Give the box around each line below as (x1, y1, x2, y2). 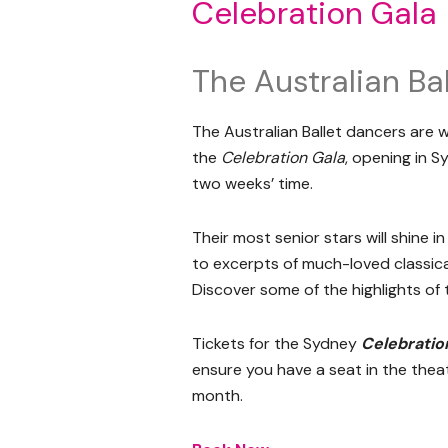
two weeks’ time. (192, 172, 313, 194)
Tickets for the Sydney (192, 332, 361, 354)
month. (192, 384, 243, 406)
